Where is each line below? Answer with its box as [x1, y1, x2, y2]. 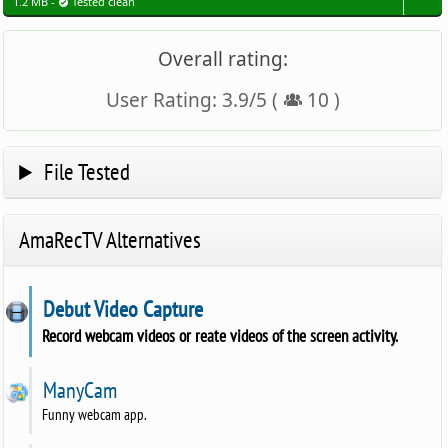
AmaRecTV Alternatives [19, 225, 202, 255]
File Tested [43, 157, 130, 187]
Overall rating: [157, 46, 288, 73]
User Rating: [105, 87, 222, 114]
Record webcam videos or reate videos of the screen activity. [42, 324, 399, 348]
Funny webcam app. [42, 405, 148, 425]
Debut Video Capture [38, 295, 204, 324]
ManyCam [38, 376, 118, 405]
